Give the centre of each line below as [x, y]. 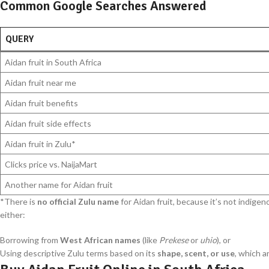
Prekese [174, 240]
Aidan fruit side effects [48, 124]
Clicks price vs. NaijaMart [51, 165]
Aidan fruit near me [41, 83]
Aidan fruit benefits [41, 103]
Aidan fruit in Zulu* [40, 144]
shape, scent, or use [196, 253]
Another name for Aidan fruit [59, 185]
